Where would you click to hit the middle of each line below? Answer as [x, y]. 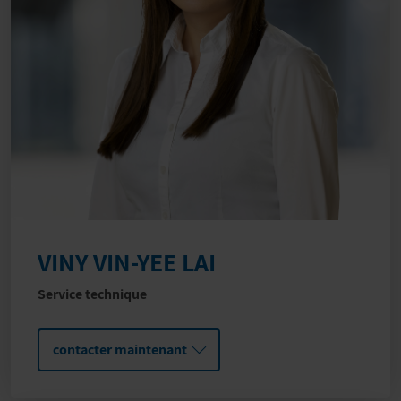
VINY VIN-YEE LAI [127, 262]
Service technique [92, 294]
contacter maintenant [120, 350]
